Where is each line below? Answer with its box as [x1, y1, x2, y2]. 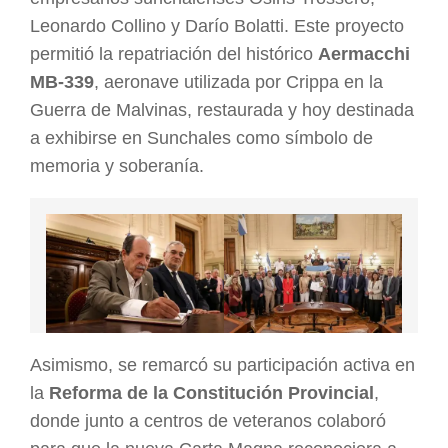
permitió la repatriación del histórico [30, 44, 318, 65]
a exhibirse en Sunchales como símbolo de [30, 128, 373, 149]
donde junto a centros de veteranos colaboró [30, 410, 386, 431]
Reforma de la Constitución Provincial [49, 382, 374, 403]
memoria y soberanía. [30, 156, 204, 177]
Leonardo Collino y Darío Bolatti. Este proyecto [30, 16, 404, 37]
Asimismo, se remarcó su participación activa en [30, 354, 415, 375]
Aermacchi [318, 44, 410, 65]
